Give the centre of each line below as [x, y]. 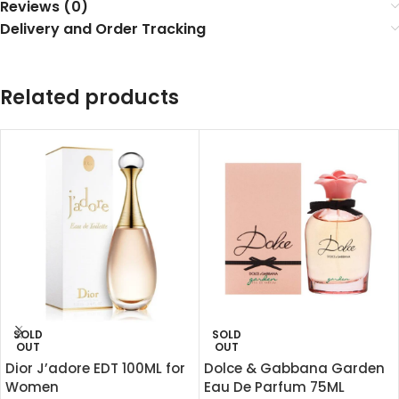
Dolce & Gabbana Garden [294, 369]
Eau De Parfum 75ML [274, 387]
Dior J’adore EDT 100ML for [95, 369]
